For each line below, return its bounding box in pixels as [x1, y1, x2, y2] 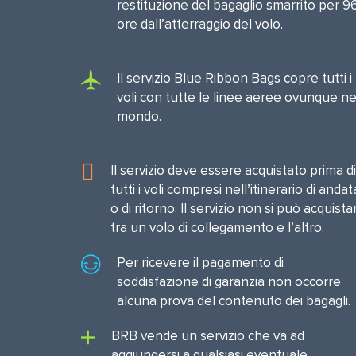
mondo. [117, 108, 161, 125]
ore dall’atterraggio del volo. [117, 16, 283, 33]
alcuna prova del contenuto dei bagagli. [117, 292, 350, 309]
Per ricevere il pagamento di [117, 254, 284, 271]
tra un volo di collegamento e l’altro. [110, 219, 324, 236]
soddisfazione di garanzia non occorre [117, 273, 341, 290]
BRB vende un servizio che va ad [111, 327, 304, 344]
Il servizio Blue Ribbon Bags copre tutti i [117, 70, 352, 87]
